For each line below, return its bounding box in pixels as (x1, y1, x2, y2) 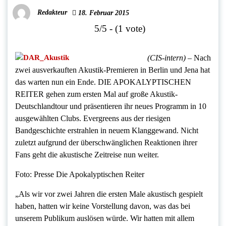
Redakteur (37, 9, 67, 17)
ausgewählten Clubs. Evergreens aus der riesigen (15, 114, 171, 123)
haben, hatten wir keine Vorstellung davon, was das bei (15, 202, 190, 211)
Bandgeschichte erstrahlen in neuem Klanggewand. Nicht (15, 126, 198, 135)
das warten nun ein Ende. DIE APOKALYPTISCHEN (15, 78, 191, 87)
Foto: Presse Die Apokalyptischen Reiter (15, 170, 144, 179)
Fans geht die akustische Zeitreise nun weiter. (15, 150, 159, 159)
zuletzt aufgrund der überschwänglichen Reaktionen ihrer (15, 138, 197, 147)
